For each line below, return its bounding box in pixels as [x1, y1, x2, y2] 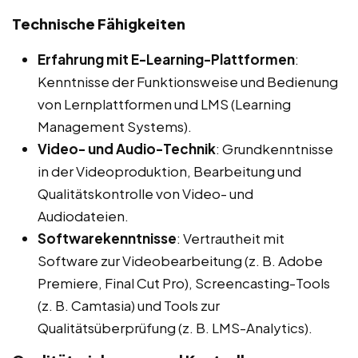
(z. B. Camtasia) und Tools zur [38, 296, 220, 315]
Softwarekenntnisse [38, 229, 177, 248]
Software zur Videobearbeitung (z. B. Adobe [38, 252, 323, 270]
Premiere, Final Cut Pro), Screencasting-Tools [38, 274, 330, 292]
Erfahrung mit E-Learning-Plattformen [38, 50, 295, 69]
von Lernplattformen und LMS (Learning [38, 95, 291, 113]
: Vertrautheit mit [177, 229, 284, 248]
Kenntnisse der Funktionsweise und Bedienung [38, 73, 338, 91]
